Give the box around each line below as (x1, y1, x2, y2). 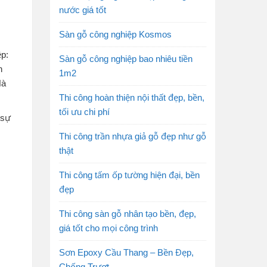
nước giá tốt (58, 4, 106, 15)
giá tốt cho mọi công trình (58, 222, 158, 233)
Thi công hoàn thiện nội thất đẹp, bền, (58, 92, 204, 103)
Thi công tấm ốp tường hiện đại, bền (58, 169, 200, 180)
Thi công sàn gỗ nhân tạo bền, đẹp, (58, 208, 196, 219)
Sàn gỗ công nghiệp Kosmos (58, 29, 172, 39)
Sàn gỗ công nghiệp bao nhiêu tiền (58, 53, 193, 64)
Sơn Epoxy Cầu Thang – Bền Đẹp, (58, 247, 194, 257)
